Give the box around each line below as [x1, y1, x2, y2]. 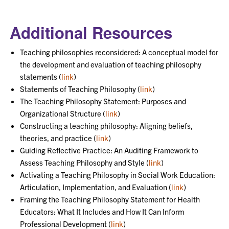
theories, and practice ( [20, 133, 97, 143]
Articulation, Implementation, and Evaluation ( [20, 182, 172, 192]
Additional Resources [10, 21, 173, 44]
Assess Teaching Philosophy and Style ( [20, 157, 149, 167]
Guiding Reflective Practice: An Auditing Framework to [20, 145, 199, 155]
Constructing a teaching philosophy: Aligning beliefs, [20, 121, 193, 130]
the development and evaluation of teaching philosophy [20, 59, 202, 69]
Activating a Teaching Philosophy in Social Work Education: [20, 170, 216, 179]
